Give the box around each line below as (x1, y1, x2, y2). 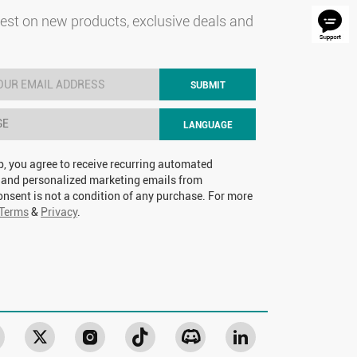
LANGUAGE (182, 120, 233, 131)
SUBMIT (190, 80, 226, 91)
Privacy (41, 206, 78, 218)
